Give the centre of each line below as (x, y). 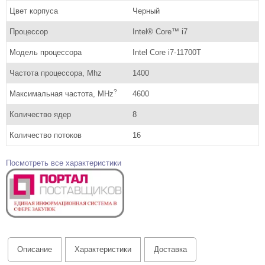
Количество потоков (46, 135)
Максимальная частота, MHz (62, 93)
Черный (146, 11)
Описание (35, 250)
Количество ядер (40, 114)
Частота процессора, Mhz (56, 73)
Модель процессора (46, 52)
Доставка (170, 250)
